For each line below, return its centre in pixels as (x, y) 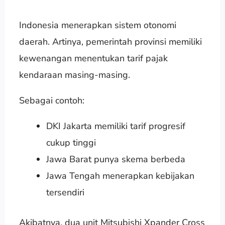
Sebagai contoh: (51, 100)
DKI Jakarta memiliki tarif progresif (116, 126)
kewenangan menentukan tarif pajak (93, 58)
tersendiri (65, 192)
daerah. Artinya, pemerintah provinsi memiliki (110, 41)
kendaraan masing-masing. (74, 75)
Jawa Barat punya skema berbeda (116, 159)
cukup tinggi (71, 142)
